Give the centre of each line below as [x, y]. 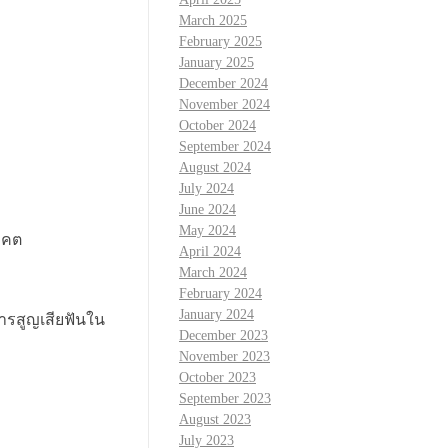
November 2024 [224, 105]
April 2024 [210, 252]
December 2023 [223, 336]
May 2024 [207, 231]
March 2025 [213, 21]
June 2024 [207, 210]
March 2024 [213, 273]
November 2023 [224, 357]
